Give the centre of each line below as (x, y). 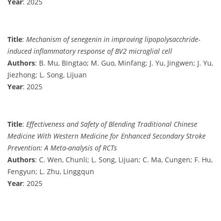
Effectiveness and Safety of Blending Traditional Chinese (112, 124)
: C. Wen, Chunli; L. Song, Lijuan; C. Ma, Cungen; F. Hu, (124, 159)
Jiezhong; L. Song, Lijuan (47, 74)
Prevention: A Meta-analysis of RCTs (62, 147)
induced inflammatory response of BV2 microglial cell (90, 51)
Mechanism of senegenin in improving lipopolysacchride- (113, 39)
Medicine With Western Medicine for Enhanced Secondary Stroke (107, 136)
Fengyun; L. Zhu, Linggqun (51, 171)
